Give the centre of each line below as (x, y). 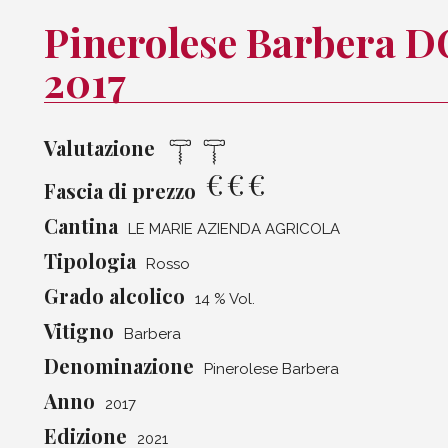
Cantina (81, 226)
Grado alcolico (114, 296)
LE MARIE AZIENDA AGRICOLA (234, 229)
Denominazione (119, 366)
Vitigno (79, 331)
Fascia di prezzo (120, 191)
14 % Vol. (225, 299)
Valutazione (99, 147)
